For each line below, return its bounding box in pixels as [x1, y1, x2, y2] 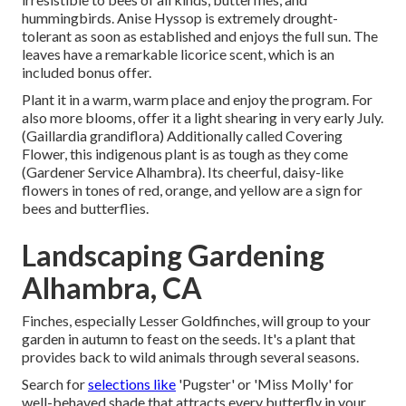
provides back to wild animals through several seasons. [22, 347, 359, 365]
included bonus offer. [22, 63, 151, 81]
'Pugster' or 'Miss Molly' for [176, 374, 353, 392]
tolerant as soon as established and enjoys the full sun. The [22, 26, 378, 44]
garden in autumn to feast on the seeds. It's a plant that [22, 329, 355, 347]
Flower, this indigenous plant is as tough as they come [22, 144, 348, 162]
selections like [88, 374, 176, 392]
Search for [22, 374, 88, 392]
